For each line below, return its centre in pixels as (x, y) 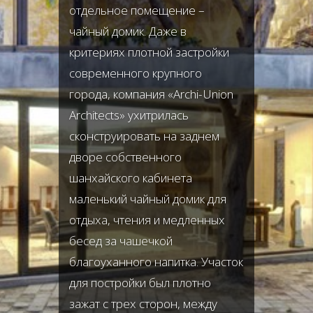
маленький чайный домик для (148, 199)
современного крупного (136, 73)
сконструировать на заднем (144, 136)
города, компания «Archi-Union (151, 94)
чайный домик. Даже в (128, 31)
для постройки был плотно (140, 283)
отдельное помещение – (137, 10)
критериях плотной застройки (149, 52)
